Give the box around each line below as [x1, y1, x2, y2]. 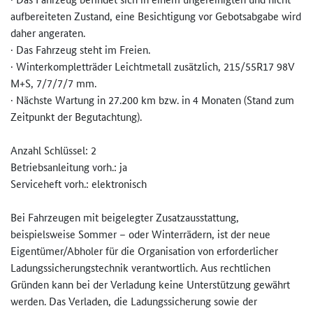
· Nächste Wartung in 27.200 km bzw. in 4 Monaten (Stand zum [10, 92, 294, 108]
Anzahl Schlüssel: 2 [10, 143, 96, 158]
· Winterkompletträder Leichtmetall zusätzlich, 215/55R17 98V [10, 59, 295, 74]
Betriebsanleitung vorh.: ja [10, 159, 127, 175]
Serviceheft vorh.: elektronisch [10, 176, 147, 191]
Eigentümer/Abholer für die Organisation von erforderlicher [10, 243, 278, 259]
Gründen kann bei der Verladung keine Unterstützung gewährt [10, 277, 290, 292]
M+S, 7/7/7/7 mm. [10, 75, 96, 91]
